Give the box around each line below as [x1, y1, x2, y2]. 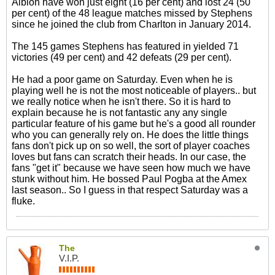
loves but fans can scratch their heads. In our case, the [12, 152, 246, 162]
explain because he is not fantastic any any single [12, 107, 227, 118]
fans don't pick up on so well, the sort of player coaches [12, 141, 250, 151]
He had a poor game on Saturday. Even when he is [12, 74, 233, 85]
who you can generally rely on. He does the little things [12, 130, 249, 140]
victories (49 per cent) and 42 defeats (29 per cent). [12, 52, 231, 63]
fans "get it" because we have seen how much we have [12, 163, 250, 173]
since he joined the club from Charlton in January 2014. [12, 19, 251, 29]
